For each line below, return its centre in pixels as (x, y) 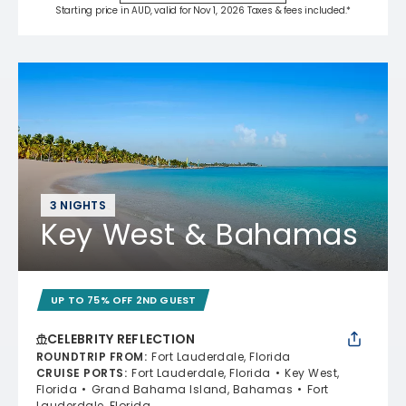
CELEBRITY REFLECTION (121, 338)
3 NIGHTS (78, 205)
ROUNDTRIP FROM (90, 356)
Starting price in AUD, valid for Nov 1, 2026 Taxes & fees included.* (203, 10)
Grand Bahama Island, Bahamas (192, 389)
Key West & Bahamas (200, 234)
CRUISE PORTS (80, 372)
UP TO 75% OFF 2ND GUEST (124, 300)
